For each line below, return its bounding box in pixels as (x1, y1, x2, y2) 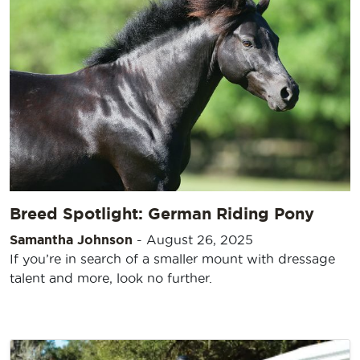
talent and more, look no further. (10, 270, 212, 285)
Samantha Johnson (10, 231, 133, 247)
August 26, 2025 (146, 231, 253, 247)
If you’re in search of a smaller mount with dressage (10, 251, 335, 266)
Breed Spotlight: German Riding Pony (10, 203, 314, 223)
